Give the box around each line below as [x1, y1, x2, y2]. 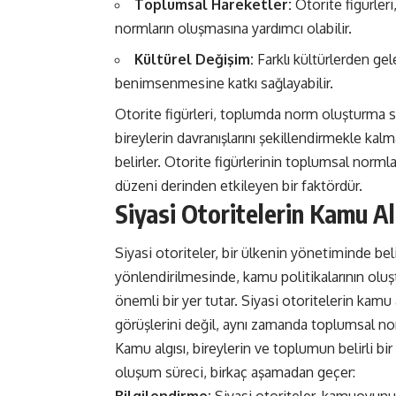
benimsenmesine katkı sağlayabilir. [115, 74, 333, 93]
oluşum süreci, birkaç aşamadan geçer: [115, 363, 355, 382]
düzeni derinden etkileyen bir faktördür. [115, 177, 362, 195]
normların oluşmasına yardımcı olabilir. [115, 19, 352, 38]
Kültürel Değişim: [134, 50, 254, 69]
